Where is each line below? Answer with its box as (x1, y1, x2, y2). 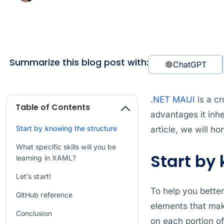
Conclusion (16, 209, 52, 218)
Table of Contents (15, 101, 90, 113)
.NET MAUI (150, 94, 195, 104)
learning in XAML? (16, 153, 76, 162)
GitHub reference (16, 190, 73, 199)
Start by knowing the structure (16, 123, 117, 132)
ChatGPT (172, 59, 206, 69)
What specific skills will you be (16, 142, 116, 151)
